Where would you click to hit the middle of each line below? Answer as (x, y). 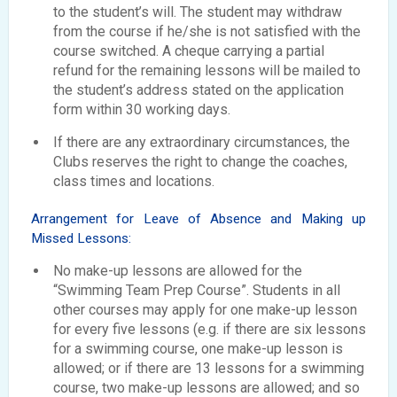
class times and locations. (134, 182)
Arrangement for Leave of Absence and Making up (198, 219)
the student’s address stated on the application (198, 90)
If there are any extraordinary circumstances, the (202, 143)
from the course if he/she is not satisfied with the (207, 32)
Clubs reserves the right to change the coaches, (200, 162)
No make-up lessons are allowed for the (178, 271)
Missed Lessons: (81, 239)
